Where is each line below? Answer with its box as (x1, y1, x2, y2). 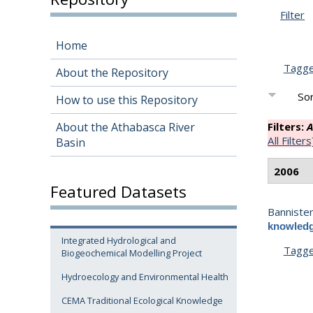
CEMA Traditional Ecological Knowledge (61, 294, 223, 307)
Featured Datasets (50, 180, 187, 203)
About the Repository (56, 65, 168, 81)
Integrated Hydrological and (61, 234, 176, 247)
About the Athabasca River (56, 119, 195, 136)
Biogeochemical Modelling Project (61, 247, 202, 260)
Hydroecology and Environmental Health (61, 270, 228, 284)
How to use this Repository (56, 92, 198, 108)
